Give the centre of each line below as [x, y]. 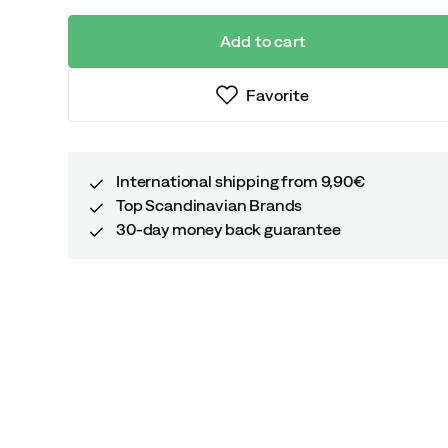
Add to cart [263, 41]
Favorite [278, 94]
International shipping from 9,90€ [240, 181]
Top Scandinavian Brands [209, 205]
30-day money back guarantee [228, 229]
